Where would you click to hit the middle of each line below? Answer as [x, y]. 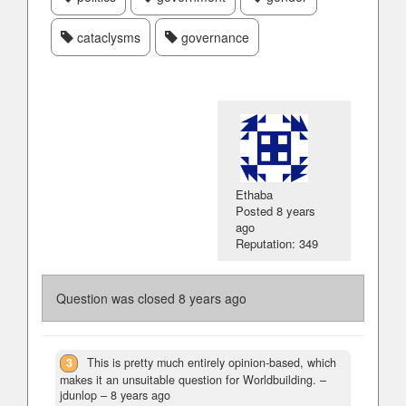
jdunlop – [85, 396]
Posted [256, 211]
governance [213, 37]
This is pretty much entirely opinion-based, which [212, 362]
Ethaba [255, 194]
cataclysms [107, 37]
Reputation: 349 [277, 243]
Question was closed [117, 298]
